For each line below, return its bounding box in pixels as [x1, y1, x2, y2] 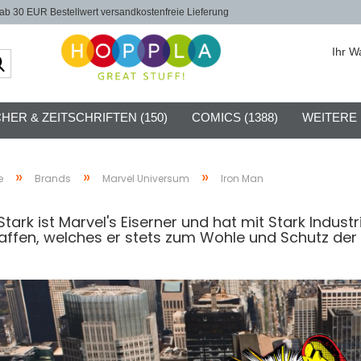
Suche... [10, 50, 52, 63]
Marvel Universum [102, 172, 189, 185]
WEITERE [301, 110, 357, 124]
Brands [34, 172, 71, 185]
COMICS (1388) [191, 110, 278, 124]
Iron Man [220, 172, 263, 185]
